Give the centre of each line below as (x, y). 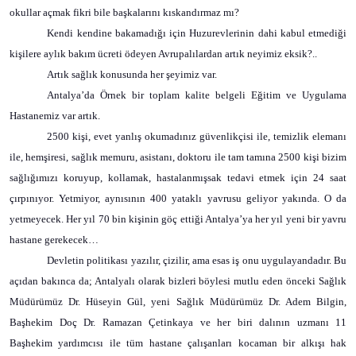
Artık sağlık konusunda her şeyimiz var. (132, 74)
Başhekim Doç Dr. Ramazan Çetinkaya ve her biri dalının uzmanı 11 (178, 322)
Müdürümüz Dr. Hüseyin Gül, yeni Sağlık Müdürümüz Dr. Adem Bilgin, (178, 302)
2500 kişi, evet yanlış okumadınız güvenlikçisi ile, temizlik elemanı (197, 136)
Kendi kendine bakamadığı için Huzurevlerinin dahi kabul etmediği (197, 33)
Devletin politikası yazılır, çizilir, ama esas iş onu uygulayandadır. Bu (197, 260)
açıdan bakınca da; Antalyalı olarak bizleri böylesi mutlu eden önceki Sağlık (178, 281)
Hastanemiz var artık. (55, 116)
